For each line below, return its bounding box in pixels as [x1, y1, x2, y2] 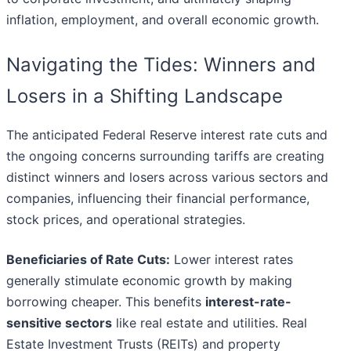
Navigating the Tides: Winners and [6, 53, 316, 77]
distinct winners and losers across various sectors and [6, 169, 328, 186]
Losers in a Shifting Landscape [6, 85, 283, 108]
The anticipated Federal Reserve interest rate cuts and [6, 127, 327, 143]
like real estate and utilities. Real [112, 315, 307, 331]
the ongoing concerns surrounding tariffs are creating [6, 148, 324, 165]
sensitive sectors [6, 315, 112, 331]
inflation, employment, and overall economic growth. [6, 12, 319, 28]
